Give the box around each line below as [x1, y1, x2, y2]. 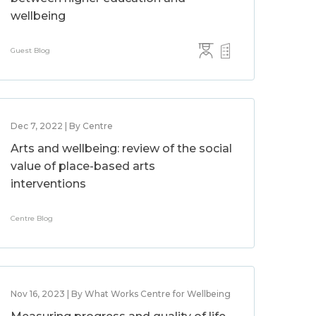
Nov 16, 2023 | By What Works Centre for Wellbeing [11, 288, 231, 299]
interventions [11, 177, 87, 190]
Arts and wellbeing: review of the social [11, 142, 233, 155]
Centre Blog [11, 214, 54, 223]
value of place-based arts [11, 159, 156, 173]
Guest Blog [11, 46, 51, 55]
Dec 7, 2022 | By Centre [11, 121, 114, 131]
